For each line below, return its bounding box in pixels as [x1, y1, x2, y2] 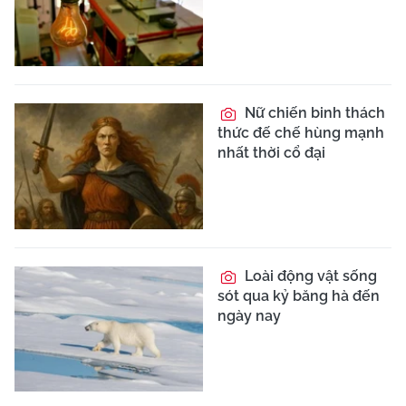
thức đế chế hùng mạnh [217, 124, 384, 142]
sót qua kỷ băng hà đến [217, 286, 380, 304]
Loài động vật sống [241, 266, 377, 285]
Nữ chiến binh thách [241, 104, 385, 122]
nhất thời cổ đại [217, 144, 325, 162]
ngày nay [217, 306, 281, 324]
